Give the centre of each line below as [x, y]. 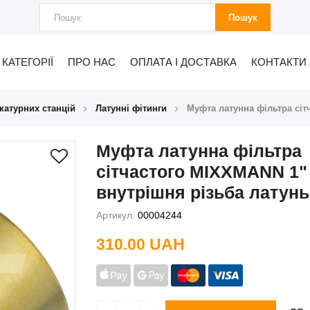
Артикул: [116, 215]
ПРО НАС [91, 62]
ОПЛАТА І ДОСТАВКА [183, 62]
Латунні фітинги [131, 108]
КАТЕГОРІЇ [27, 62]
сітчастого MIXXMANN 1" [202, 171]
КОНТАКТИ [279, 62]
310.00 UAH [140, 244]
